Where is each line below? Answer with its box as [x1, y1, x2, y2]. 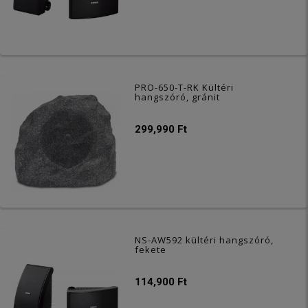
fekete [135, 243, 167, 256]
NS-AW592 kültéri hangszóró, [135, 233, 274, 246]
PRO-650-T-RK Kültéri [135, 81, 234, 94]
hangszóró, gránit [135, 91, 221, 104]
